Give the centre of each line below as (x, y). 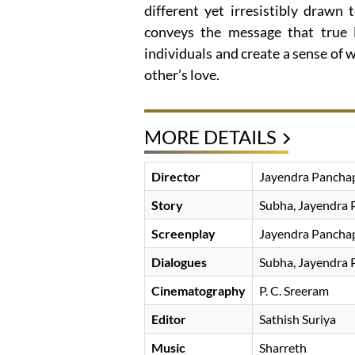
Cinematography (198, 291)
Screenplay (183, 234)
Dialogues (179, 262)
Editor (169, 319)
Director (176, 177)
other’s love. (182, 75)
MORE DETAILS (210, 137)
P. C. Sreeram (294, 291)
